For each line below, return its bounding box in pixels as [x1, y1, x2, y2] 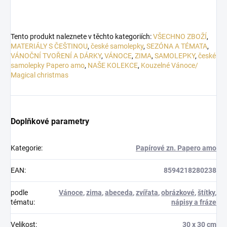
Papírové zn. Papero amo [136, 143, 216, 152]
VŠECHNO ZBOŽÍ [153, 32, 207, 41]
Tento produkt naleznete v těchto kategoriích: [11, 32, 153, 41]
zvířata [136, 188, 158, 197]
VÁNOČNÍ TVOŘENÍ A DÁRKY [11, 51, 101, 60]
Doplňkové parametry [11, 116, 89, 126]
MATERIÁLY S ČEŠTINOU [11, 42, 88, 50]
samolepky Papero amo [11, 61, 85, 69]
